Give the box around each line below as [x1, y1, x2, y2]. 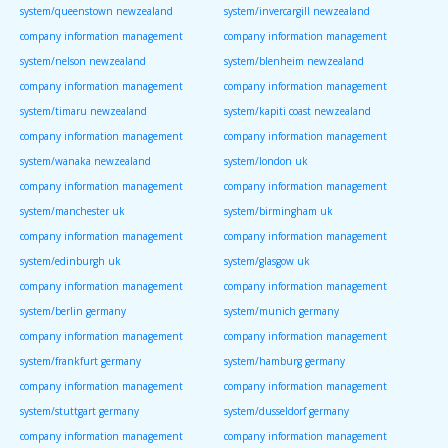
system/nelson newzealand [20, 54, 146, 69]
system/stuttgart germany [20, 404, 139, 419]
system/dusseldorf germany [224, 404, 349, 419]
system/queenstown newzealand [20, 4, 173, 19]
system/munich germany [224, 304, 339, 319]
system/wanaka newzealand [20, 154, 151, 169]
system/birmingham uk [224, 204, 333, 219]
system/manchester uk [20, 204, 125, 219]
